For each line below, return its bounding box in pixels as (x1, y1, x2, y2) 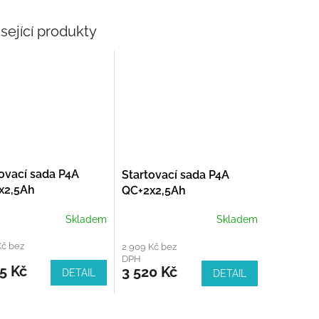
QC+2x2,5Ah (121, 183, 186, 197)
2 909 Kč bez (121, 241, 177, 252)
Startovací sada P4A (121, 167, 229, 182)
